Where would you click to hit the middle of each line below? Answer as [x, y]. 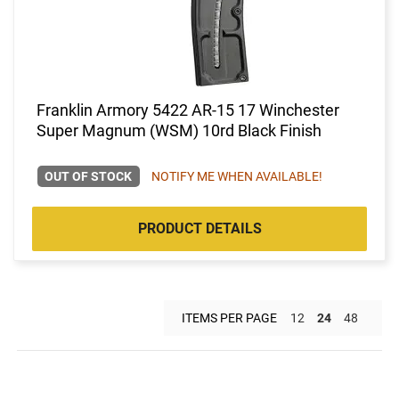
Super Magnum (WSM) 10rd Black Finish [179, 130]
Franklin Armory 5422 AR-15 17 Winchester [188, 110]
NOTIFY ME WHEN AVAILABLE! [236, 176]
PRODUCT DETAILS [199, 228]
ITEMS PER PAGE [229, 318]
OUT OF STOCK [89, 176]
